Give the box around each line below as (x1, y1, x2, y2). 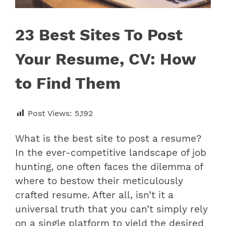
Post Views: (28, 108, 72, 118)
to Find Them (15, 73, 121, 93)
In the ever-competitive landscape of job (15, 147, 206, 158)
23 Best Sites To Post (15, 25, 183, 44)
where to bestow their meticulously (15, 175, 183, 187)
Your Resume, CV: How (15, 49, 196, 69)
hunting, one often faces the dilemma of (15, 161, 203, 173)
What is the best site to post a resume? (15, 133, 201, 144)
